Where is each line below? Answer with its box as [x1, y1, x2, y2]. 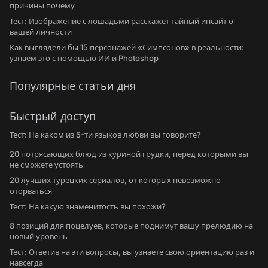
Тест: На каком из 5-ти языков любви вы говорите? [10, 130, 201, 139]
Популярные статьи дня [10, 80, 136, 92]
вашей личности [10, 27, 72, 36]
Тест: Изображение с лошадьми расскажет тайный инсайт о [10, 16, 233, 26]
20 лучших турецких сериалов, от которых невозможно [10, 175, 221, 185]
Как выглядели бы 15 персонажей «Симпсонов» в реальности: [10, 42, 244, 52]
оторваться [10, 186, 52, 196]
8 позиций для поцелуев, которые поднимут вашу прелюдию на [10, 221, 253, 230]
